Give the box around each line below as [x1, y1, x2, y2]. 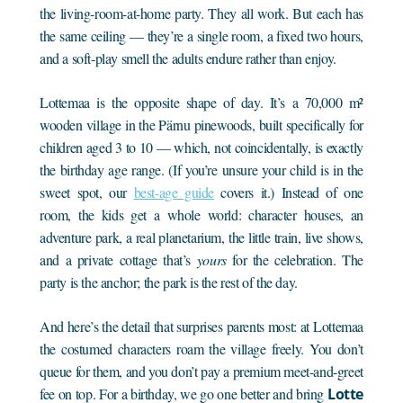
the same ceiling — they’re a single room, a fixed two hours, [40, 25, 363, 45]
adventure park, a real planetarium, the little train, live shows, [40, 227, 363, 246]
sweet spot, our [40, 182, 134, 201]
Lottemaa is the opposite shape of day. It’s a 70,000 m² [40, 92, 363, 112]
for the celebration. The [226, 249, 363, 269]
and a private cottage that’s [40, 249, 197, 269]
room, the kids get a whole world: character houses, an [40, 204, 363, 224]
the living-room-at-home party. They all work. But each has [40, 3, 363, 22]
